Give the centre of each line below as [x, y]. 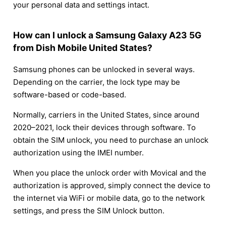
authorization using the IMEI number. [78, 152]
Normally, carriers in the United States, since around [106, 115]
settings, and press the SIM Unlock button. [89, 210]
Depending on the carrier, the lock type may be [97, 82]
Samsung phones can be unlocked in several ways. [104, 69]
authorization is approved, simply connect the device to [112, 185]
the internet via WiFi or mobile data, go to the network [109, 198]
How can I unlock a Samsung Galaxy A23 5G [107, 35]
